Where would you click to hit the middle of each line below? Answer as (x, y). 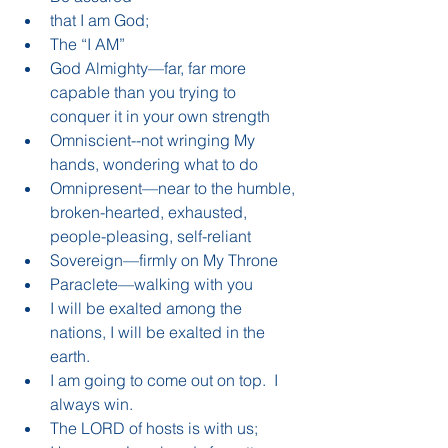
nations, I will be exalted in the (159, 331)
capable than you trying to (145, 91)
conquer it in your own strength (164, 115)
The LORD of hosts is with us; (158, 427)
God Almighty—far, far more (150, 67)
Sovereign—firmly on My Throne (168, 259)
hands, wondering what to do (158, 163)
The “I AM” (91, 43)
